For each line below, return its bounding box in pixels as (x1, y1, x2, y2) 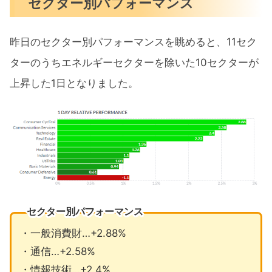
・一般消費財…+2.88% (19, 226, 126, 239)
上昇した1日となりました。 (10, 77, 138, 90)
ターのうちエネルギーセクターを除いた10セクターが (10, 56, 259, 69)
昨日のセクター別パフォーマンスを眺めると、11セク (10, 36, 257, 49)
